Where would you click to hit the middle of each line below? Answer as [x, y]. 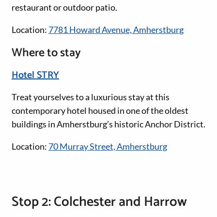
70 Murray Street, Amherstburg [108, 146]
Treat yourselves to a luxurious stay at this [91, 97]
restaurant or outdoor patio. [64, 7]
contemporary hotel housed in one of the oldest [100, 110]
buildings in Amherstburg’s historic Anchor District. [108, 124]
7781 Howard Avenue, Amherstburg [116, 29]
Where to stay [46, 53]
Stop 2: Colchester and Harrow [99, 202]
